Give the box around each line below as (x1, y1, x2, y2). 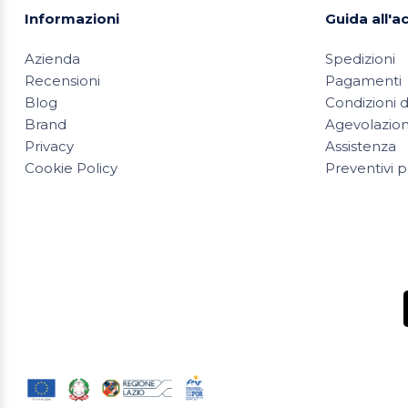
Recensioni (25, 71, 100, 89)
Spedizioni (325, 49, 395, 67)
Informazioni (25, 9, 119, 27)
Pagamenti (325, 71, 402, 89)
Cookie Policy (25, 158, 117, 177)
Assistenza (325, 137, 396, 155)
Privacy (25, 137, 74, 155)
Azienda (25, 49, 80, 67)
